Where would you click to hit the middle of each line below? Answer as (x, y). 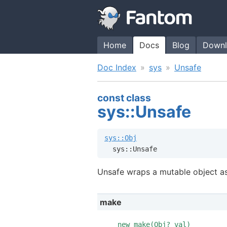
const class (124, 98)
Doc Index (117, 67)
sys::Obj (121, 138)
